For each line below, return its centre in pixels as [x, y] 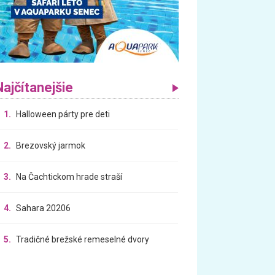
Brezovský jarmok [51, 145]
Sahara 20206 [44, 208]
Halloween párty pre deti [63, 114]
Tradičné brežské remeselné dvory [83, 239]
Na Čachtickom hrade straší [69, 176]
